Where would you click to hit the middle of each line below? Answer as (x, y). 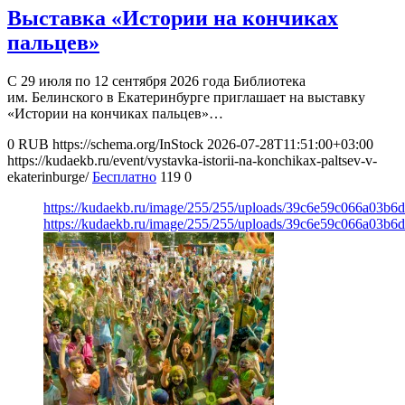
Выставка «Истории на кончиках (173, 19)
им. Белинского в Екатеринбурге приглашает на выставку (186, 98)
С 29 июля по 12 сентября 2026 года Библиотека (156, 81)
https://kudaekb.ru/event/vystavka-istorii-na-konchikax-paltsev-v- (192, 161)
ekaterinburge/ (48, 177)
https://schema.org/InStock (128, 145)
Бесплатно (124, 177)
